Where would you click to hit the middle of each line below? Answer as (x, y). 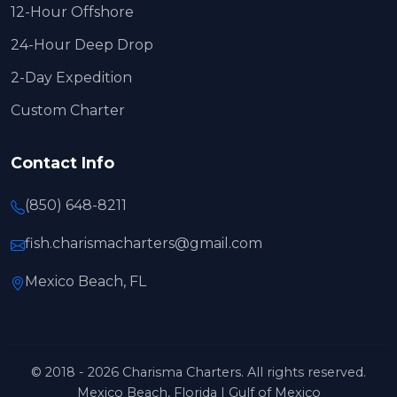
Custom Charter (68, 110)
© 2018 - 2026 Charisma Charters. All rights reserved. (198, 372)
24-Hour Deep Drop (82, 45)
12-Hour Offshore (72, 12)
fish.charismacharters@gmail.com (144, 243)
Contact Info (62, 163)
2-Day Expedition (71, 78)
